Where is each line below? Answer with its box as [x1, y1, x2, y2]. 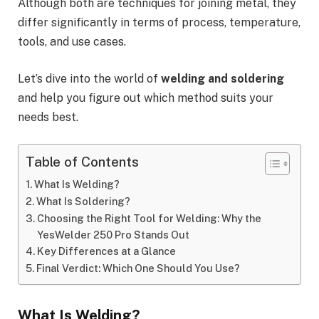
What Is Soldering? [36, 195, 130, 208]
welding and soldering [161, 71, 284, 85]
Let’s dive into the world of [18, 71, 161, 85]
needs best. [18, 110, 78, 124]
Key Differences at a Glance [36, 245, 176, 258]
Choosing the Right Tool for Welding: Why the [36, 212, 261, 225]
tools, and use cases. [18, 34, 129, 48]
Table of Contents [26, 154, 139, 170]
